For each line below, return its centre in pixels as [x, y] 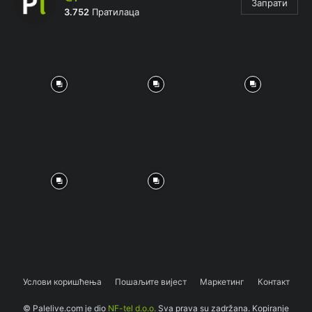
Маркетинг [222, 282]
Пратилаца [114, 12]
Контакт [273, 282]
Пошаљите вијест [150, 282]
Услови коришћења [62, 282]
